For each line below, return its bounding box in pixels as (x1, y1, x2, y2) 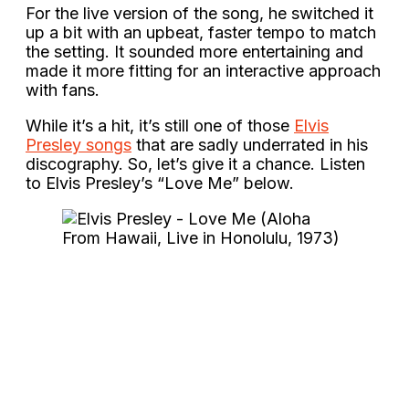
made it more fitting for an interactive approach (26, 60, 381, 80)
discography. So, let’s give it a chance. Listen (26, 153, 365, 173)
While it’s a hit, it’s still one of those (26, 115, 294, 135)
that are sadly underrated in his (131, 134, 368, 154)
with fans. (26, 79, 104, 100)
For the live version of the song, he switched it (26, 3, 373, 23)
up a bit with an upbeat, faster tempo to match (26, 22, 376, 42)
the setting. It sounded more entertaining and (26, 41, 363, 61)
